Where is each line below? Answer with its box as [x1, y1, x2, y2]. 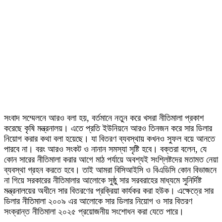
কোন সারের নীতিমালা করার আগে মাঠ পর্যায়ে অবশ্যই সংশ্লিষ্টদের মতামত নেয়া [4, 155, 218, 165]
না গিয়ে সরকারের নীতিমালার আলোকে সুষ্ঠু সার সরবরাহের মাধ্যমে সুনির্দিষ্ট [4, 175, 202, 185]
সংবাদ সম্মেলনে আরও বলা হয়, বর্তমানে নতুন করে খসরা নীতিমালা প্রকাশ [4, 113, 204, 123]
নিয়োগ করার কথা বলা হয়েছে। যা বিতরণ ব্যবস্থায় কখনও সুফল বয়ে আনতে [4, 134, 215, 144]
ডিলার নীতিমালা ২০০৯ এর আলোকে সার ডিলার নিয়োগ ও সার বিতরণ [4, 196, 192, 206]
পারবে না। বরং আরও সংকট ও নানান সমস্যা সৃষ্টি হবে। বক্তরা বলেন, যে [4, 144, 207, 154]
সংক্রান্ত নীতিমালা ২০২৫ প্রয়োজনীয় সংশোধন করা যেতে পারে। [4, 207, 184, 217]
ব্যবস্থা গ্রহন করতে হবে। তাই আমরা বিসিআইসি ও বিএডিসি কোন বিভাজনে [4, 165, 217, 175]
